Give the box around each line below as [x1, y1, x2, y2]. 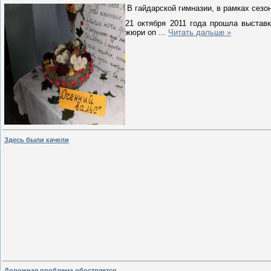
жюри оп [125, 28, 158, 38]
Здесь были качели [4, 135, 69, 143]
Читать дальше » [168, 28, 231, 38]
